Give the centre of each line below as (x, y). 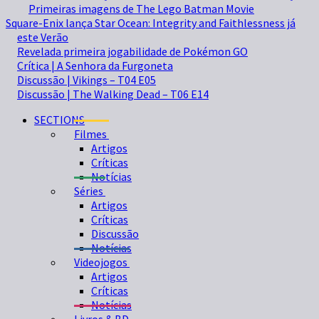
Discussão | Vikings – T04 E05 (87, 80)
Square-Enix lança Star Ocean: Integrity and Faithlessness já (151, 23)
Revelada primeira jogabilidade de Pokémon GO (132, 51)
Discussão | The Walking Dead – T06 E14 (113, 94)
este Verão (43, 37)
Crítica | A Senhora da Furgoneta (95, 66)
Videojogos (101, 262)
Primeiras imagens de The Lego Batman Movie (141, 9)
